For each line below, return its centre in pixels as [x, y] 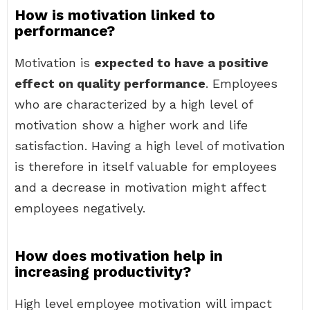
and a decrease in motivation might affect [140, 187]
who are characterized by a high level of [134, 104]
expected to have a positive [181, 63]
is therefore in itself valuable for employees [146, 166]
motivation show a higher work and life [131, 125]
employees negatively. [80, 208]
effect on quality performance [110, 83]
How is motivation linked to [115, 15]
